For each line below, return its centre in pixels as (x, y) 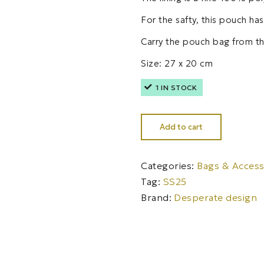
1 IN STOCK (176, 88)
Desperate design (215, 197)
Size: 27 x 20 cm (177, 63)
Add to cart (181, 127)
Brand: (156, 197)
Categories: (169, 166)
